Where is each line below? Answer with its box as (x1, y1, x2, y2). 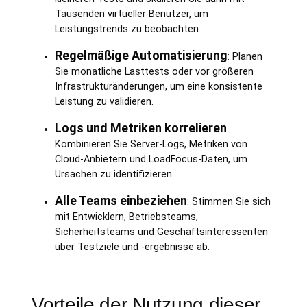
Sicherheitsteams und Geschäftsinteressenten (54, 225, 268, 238)
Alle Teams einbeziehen (54, 193, 187, 208)
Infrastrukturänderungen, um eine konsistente (54, 80, 262, 93)
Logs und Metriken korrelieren (54, 120, 227, 135)
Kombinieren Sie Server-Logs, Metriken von (54, 138, 247, 150)
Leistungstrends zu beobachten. (54, 23, 201, 35)
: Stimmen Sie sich (186, 195, 271, 208)
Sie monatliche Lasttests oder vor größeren (54, 65, 254, 77)
